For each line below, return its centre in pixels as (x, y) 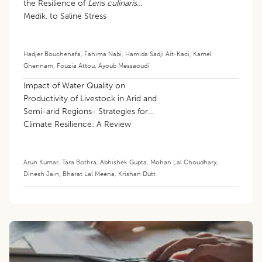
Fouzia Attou (76, 66)
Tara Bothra (79, 162)
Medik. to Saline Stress (65, 16)
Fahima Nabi (103, 54)
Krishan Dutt (137, 174)
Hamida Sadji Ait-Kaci (157, 54)
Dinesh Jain (41, 174)
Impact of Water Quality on (74, 86)
